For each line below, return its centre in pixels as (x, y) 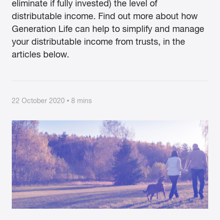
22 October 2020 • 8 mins (52, 101)
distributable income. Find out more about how (105, 16)
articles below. (41, 55)
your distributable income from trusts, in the (98, 42)
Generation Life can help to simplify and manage (108, 29)
